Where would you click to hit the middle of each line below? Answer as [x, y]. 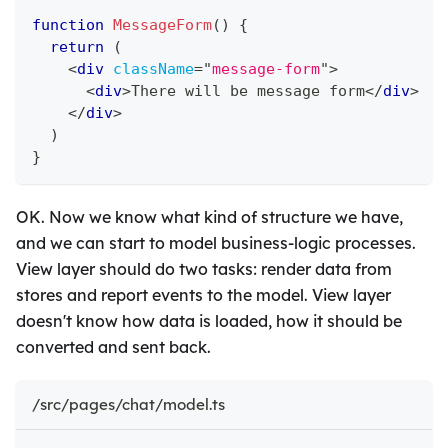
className [153, 69]
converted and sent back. [113, 347]
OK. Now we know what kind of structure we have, [209, 217]
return [77, 47]
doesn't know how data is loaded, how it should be [209, 321]
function [68, 25]
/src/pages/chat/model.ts [128, 405]
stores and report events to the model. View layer [203, 295]
